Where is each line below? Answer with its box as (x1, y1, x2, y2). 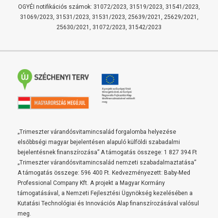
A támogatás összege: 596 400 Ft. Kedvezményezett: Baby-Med (18, 169, 190, 176)
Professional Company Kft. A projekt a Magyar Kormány (18, 180, 165, 186)
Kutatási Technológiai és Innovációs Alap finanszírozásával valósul (18, 200, 199, 207)
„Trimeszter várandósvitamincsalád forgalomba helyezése (18, 128, 176, 135)
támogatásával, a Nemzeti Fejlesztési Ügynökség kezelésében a (18, 190, 193, 197)
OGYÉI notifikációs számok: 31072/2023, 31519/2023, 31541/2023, (18, 3, 200, 10)
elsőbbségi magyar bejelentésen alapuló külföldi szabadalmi (18, 139, 180, 145)
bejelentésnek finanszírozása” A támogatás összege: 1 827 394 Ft (18, 149, 197, 156)
